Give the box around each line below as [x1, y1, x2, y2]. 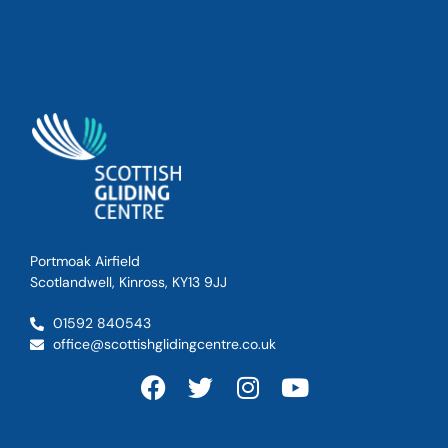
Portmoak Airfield [30, 252, 140, 271]
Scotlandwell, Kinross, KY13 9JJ [30, 273, 227, 292]
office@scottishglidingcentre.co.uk [52, 335, 276, 354]
